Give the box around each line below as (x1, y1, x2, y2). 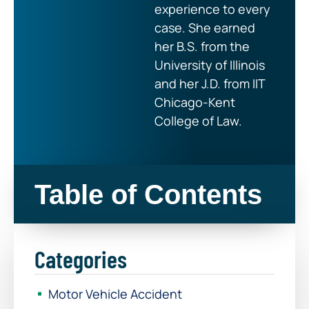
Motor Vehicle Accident (48, 285, 182, 302)
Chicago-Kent (154, 93, 235, 110)
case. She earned (154, 19, 255, 36)
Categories (34, 243, 127, 273)
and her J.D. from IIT (154, 74, 265, 92)
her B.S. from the (154, 37, 250, 54)
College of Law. (154, 112, 242, 129)
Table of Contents (34, 179, 262, 210)
